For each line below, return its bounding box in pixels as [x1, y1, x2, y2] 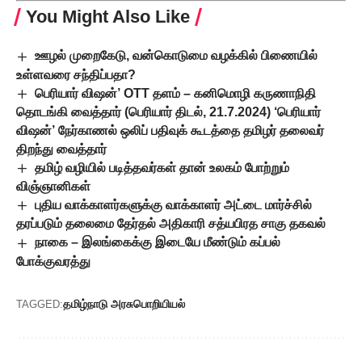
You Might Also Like [26, 6, 190, 27]
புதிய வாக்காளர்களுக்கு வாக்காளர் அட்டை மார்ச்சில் [35, 198, 313, 213]
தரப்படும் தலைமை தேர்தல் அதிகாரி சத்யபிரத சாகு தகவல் [16, 217, 326, 231]
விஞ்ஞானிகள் [16, 179, 90, 194]
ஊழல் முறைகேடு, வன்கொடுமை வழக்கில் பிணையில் [35, 48, 318, 63]
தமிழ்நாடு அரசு [63, 297, 133, 310]
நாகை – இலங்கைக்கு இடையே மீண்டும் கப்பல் [35, 235, 281, 250]
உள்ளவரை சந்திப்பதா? [16, 67, 136, 82]
